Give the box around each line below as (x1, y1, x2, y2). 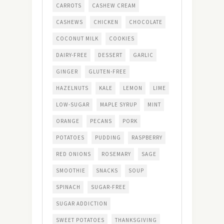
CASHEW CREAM (92, 2, 136, 9)
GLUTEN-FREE (88, 68, 126, 75)
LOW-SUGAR (56, 101, 89, 108)
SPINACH (56, 183, 80, 191)
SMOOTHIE (56, 167, 85, 174)
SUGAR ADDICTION (56, 200, 107, 207)
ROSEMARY (101, 150, 131, 158)
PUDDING (95, 134, 121, 141)
